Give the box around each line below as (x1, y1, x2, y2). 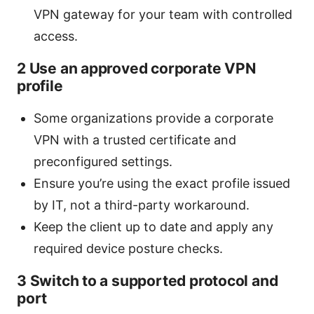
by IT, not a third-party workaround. (34, 198, 250, 213)
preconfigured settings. (34, 154, 172, 170)
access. (34, 29, 78, 44)
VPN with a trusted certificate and (34, 132, 236, 148)
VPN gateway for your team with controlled (34, 7, 292, 22)
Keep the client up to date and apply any (34, 219, 273, 235)
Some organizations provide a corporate (34, 111, 273, 126)
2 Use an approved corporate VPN (17, 60, 256, 78)
